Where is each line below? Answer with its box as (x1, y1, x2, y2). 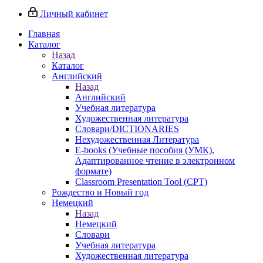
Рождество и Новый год (52, 187, 149, 197)
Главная (28, 29, 60, 39)
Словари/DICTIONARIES (75, 124, 179, 134)
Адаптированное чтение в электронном (75, 156, 235, 166)
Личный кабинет (40, 9, 108, 19)
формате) (75, 166, 112, 176)
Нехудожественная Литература (75, 134, 199, 144)
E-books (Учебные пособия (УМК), (75, 145, 214, 155)
